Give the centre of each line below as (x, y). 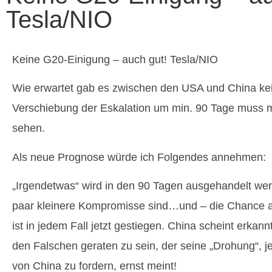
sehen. (29, 128)
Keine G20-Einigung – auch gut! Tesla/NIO (115, 59)
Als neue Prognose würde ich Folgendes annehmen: (139, 157)
